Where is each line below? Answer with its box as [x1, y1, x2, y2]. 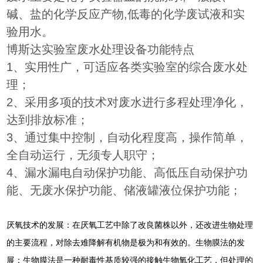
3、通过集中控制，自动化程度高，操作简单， [6, 131, 248, 144]
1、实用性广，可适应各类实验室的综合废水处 [6, 60, 248, 73]
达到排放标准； [6, 113, 89, 126]
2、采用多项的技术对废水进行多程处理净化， [6, 96, 248, 109]
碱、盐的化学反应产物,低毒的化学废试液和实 [6, 8, 245, 21]
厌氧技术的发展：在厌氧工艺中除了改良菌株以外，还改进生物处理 [6, 221, 254, 230]
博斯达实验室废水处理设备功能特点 [6, 43, 195, 56]
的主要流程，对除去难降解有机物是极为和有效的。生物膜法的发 [6, 238, 245, 247]
